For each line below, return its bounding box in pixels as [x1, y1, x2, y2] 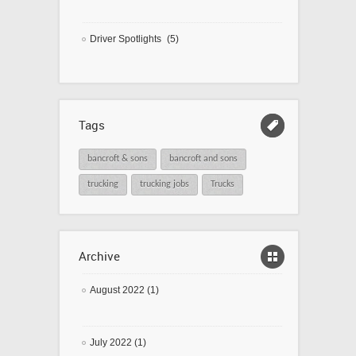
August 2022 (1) [90, 284, 159, 296]
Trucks [211, 180, 234, 190]
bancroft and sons [169, 154, 238, 164]
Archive [79, 248, 120, 265]
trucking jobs [140, 180, 189, 190]
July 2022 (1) [90, 337, 146, 349]
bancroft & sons [87, 154, 148, 164]
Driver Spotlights [90, 33, 161, 45]
